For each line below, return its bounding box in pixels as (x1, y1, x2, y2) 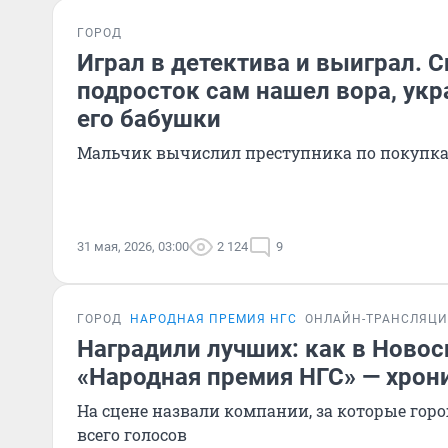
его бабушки (77, 105, 221, 133)
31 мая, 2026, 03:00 (77, 239, 189, 254)
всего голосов (77, 424, 187, 445)
